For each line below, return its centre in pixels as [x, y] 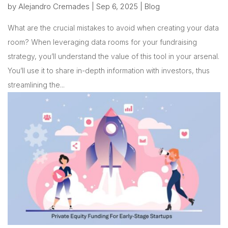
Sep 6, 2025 [117, 7]
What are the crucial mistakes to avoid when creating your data [113, 28]
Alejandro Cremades [54, 7]
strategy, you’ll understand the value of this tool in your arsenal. [113, 56]
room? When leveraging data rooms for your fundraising [102, 42]
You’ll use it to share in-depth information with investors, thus [109, 71]
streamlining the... [36, 85]
